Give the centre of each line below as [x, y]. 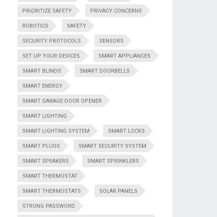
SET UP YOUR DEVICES [51, 56]
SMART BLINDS [42, 71]
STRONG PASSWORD [49, 206]
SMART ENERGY [42, 86]
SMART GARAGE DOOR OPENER [62, 101]
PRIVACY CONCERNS [116, 11]
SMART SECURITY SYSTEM [112, 146]
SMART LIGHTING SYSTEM [56, 131]
